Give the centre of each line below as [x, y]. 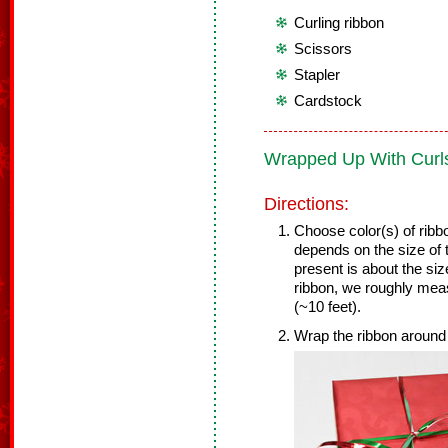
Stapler [317, 75]
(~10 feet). [327, 307]
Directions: [306, 204]
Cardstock [328, 101]
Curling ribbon [339, 23]
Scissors [323, 49]
